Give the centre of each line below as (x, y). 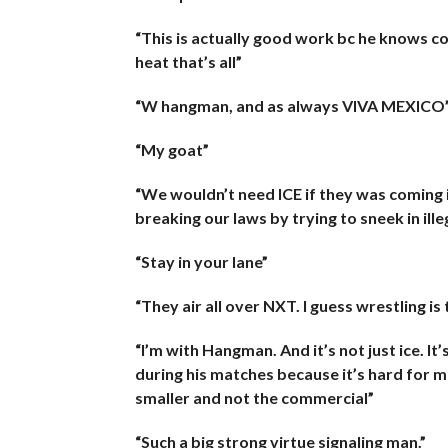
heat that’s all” (188, 61)
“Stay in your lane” (201, 261)
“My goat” (171, 149)
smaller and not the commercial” (254, 397)
